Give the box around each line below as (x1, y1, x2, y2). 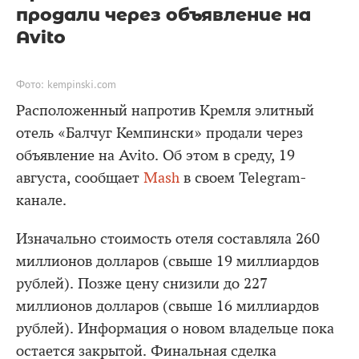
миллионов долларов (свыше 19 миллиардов (16, 252, 319, 270)
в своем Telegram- (179, 169, 306, 187)
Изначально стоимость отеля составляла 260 (16, 230, 320, 248)
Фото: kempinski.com (16, 78, 116, 91)
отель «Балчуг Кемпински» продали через (16, 124, 303, 142)
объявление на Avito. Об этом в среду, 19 (16, 147, 295, 164)
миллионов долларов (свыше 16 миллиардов (16, 297, 319, 315)
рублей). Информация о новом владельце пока (16, 320, 334, 337)
